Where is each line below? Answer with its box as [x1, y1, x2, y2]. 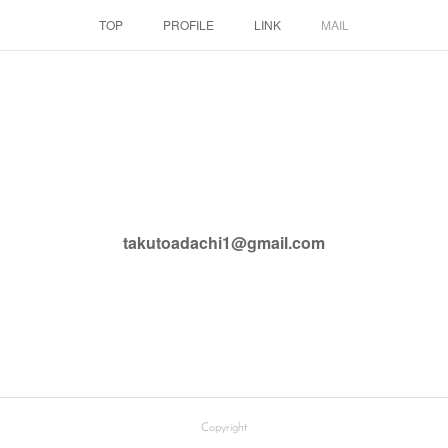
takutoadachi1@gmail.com [123, 231, 325, 254]
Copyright [201, 422, 247, 434]
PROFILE [163, 16, 214, 33]
